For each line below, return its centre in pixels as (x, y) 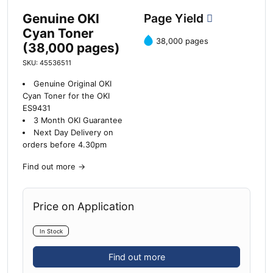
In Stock (51, 231)
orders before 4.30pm (65, 144)
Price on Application (83, 206)
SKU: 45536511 (47, 62)
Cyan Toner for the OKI (66, 96)
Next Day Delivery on (73, 132)
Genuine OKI (61, 18)
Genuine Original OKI (72, 83)
